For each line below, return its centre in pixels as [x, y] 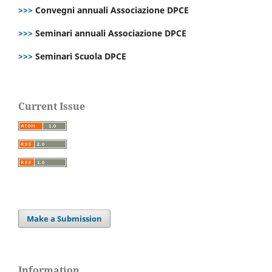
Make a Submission [65, 219]
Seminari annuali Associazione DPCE [111, 33]
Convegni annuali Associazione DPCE [112, 10]
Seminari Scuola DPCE [80, 56]
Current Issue [52, 107]
